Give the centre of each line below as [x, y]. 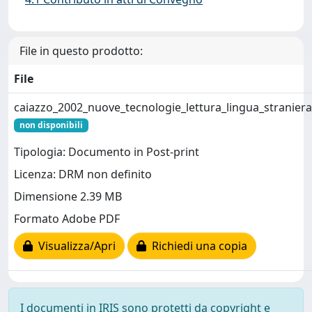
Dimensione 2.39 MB [68, 197]
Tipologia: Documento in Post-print [107, 152]
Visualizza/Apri [74, 246]
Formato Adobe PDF [67, 219]
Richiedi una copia [197, 246]
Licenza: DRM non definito [83, 174]
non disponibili [51, 125]
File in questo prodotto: [81, 50]
